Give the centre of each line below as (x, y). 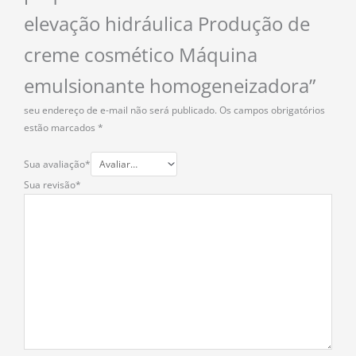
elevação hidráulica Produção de (167, 23)
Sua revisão (50, 184)
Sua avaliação (54, 164)
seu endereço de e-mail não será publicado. (120, 110)
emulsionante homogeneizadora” (170, 85)
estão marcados (61, 127)
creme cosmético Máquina (141, 54)
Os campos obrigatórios (272, 110)
